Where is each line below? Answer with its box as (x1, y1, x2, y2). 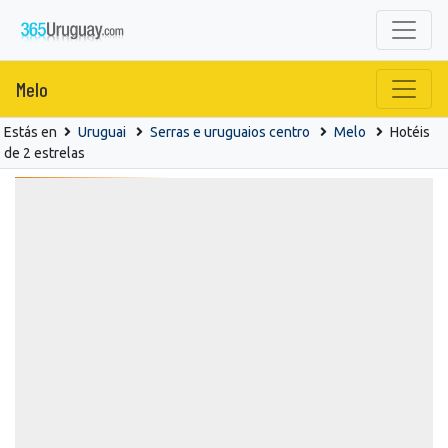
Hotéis (390, 123, 430, 140)
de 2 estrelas (4, 144, 85, 161)
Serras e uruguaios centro (150, 123, 310, 140)
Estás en (4, 123, 60, 140)
